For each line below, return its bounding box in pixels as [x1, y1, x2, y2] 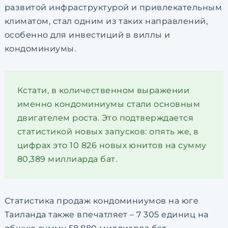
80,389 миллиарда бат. [17, 154, 118, 164]
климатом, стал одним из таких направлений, [4, 16, 208, 26]
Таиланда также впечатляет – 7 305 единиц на [4, 210, 209, 220]
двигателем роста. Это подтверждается [17, 113, 194, 123]
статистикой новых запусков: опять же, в [17, 127, 199, 137]
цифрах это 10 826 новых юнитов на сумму [17, 140, 207, 151]
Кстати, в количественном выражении [17, 85, 190, 96]
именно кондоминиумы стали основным [17, 99, 201, 109]
